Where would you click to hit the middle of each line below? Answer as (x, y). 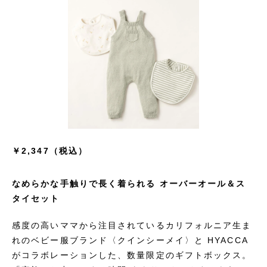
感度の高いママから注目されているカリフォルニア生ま (132, 225)
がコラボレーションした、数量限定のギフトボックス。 (132, 255)
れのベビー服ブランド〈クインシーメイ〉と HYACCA (130, 240)
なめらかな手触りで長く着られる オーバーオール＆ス (129, 184)
